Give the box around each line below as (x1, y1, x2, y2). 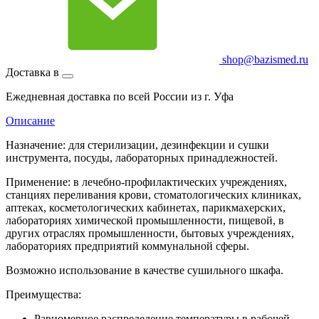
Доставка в (6, 66, 62, 78)
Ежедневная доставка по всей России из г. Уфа (6, 90, 234, 103)
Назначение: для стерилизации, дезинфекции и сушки (6, 138, 269, 151)
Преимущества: (6, 288, 81, 300)
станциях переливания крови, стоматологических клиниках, (6, 188, 301, 201)
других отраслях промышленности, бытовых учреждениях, (6, 226, 294, 239)
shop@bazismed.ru (219, 53, 308, 66)
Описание (6, 114, 55, 127)
